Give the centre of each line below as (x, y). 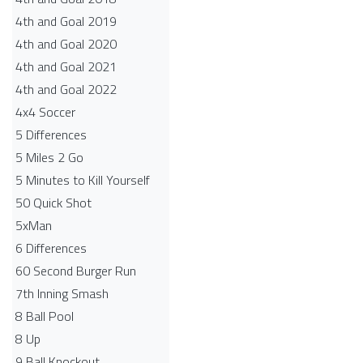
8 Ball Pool (45, 316)
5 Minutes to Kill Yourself (83, 180)
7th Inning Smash (62, 293)
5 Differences (51, 135)
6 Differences (51, 248)
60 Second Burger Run (76, 271)
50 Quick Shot (53, 203)
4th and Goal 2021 (66, 66)
